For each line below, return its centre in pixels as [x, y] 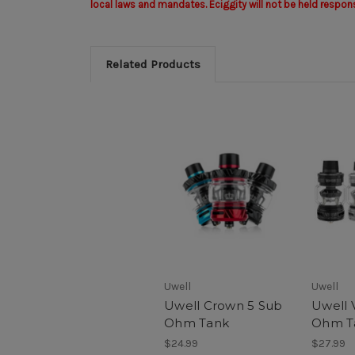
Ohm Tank [197, 323]
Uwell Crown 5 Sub [223, 306]
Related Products [153, 64]
